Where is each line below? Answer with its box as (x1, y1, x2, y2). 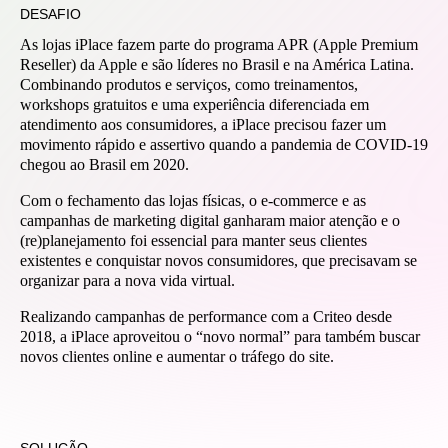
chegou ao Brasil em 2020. (20, 156, 189, 173)
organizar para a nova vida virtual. (20, 272, 235, 289)
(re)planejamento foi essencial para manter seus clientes (20, 232, 367, 249)
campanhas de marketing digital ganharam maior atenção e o (20, 212, 400, 229)
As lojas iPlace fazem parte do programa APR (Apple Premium (20, 36, 418, 53)
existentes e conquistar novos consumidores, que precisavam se (20, 252, 417, 269)
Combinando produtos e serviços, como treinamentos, (20, 76, 358, 93)
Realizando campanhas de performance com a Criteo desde (20, 308, 392, 325)
